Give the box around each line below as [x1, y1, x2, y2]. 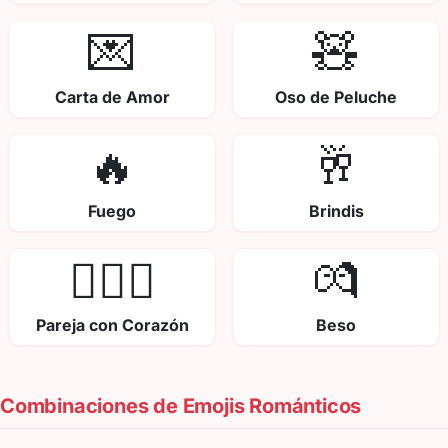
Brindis [308, 201, 364, 222]
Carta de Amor [54, 87, 170, 108]
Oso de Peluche [275, 87, 397, 108]
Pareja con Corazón [35, 315, 189, 336]
